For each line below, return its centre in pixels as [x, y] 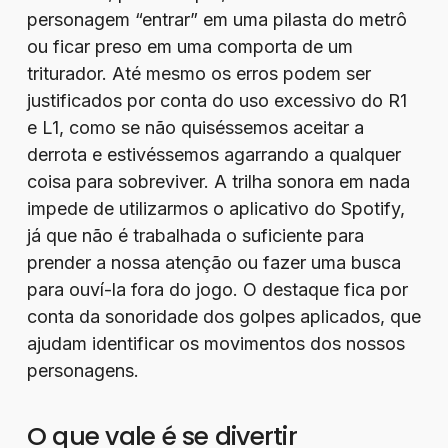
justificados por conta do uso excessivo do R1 [216, 100]
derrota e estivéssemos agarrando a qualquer [213, 154]
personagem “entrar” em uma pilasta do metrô [216, 19]
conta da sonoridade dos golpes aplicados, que [223, 316]
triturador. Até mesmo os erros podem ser [198, 73]
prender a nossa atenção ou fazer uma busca [213, 262]
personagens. [82, 370]
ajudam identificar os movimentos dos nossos [215, 343]
